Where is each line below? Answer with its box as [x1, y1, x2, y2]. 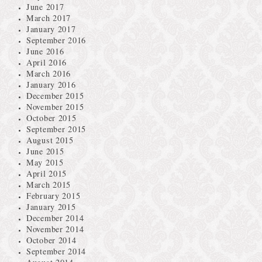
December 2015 [26, 90, 84, 102]
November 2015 [26, 101, 84, 113]
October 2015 [26, 112, 77, 124]
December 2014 [26, 212, 84, 224]
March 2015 [26, 179, 71, 191]
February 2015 [26, 190, 81, 202]
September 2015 [26, 123, 87, 135]
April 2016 [26, 57, 67, 68]
